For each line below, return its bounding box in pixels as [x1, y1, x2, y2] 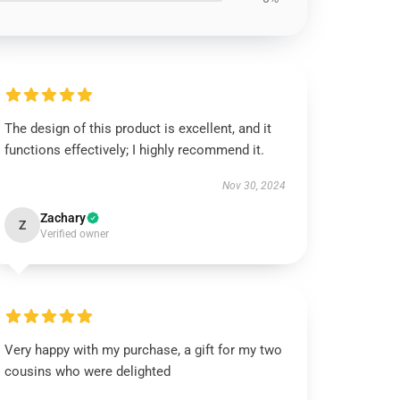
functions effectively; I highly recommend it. [4, 142, 265, 158]
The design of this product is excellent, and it [4, 121, 272, 137]
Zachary [40, 211, 87, 225]
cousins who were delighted [4, 363, 171, 379]
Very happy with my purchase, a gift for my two [4, 342, 283, 358]
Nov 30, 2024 [221, 179, 286, 192]
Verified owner [40, 228, 110, 240]
